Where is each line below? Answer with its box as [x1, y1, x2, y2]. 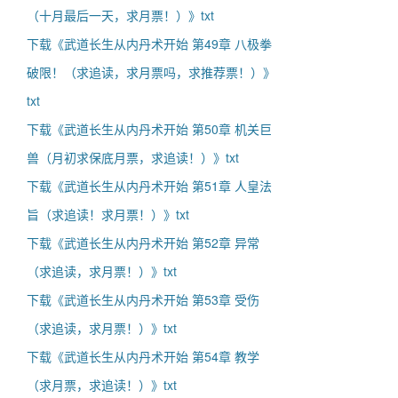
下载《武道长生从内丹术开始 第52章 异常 [27, 234, 259, 251]
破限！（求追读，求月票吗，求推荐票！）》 [27, 63, 275, 81]
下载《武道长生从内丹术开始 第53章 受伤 [27, 291, 259, 308]
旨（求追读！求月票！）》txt [27, 205, 189, 223]
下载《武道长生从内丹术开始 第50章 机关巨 [27, 120, 272, 138]
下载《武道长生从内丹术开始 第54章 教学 [27, 347, 259, 365]
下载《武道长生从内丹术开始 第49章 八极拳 [27, 35, 272, 52]
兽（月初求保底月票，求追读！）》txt [27, 148, 239, 166]
